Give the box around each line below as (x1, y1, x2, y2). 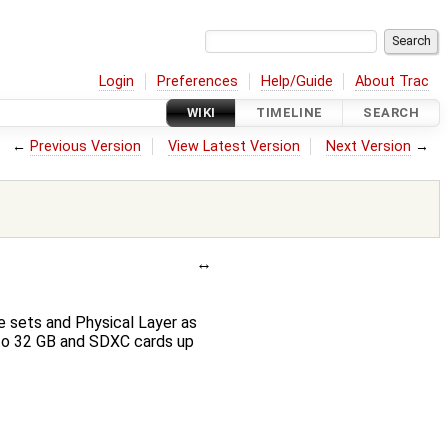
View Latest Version (167, 137, 300, 155)
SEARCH (363, 105, 419, 121)
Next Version (326, 137, 412, 155)
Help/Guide (260, 72, 333, 90)
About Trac (355, 72, 430, 90)
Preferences (157, 72, 239, 90)
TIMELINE (256, 105, 323, 121)
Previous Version (30, 137, 142, 155)
